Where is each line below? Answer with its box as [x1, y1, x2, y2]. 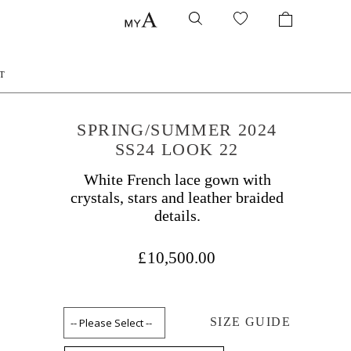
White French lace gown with [83, 171, 271, 188]
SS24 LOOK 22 [115, 139, 239, 159]
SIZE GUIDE [210, 315, 291, 328]
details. [154, 207, 201, 224]
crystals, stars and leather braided [71, 189, 284, 206]
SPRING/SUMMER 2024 [77, 120, 277, 139]
